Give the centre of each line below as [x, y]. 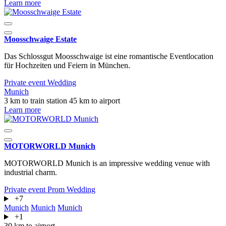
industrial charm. [31, 173]
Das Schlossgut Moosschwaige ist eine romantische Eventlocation [109, 56]
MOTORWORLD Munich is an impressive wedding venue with [107, 163]
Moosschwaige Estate [40, 39]
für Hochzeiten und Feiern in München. [67, 66]
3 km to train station [37, 101]
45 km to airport [95, 101]
